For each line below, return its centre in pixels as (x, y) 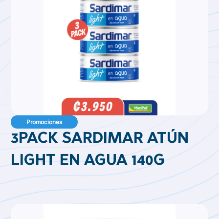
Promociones (44, 122)
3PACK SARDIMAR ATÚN (100, 139)
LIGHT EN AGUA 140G (88, 161)
